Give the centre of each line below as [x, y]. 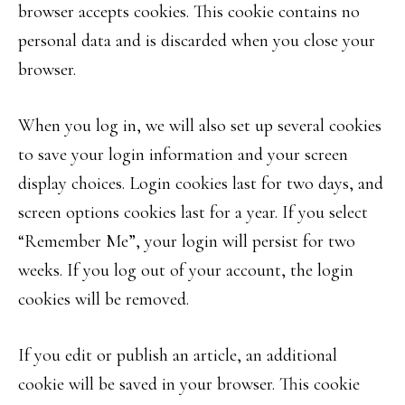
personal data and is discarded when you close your [197, 41]
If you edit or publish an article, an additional [178, 355]
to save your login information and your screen [183, 155]
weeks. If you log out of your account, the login [186, 270]
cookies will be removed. [104, 299]
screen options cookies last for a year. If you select [193, 212]
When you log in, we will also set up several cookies [200, 126]
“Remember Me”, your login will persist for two [187, 241]
